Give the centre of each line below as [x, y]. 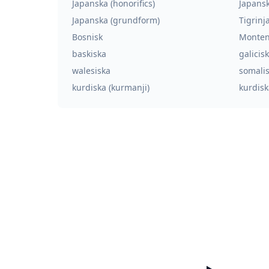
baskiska [89, 54]
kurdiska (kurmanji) [111, 87]
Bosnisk [87, 37]
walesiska [91, 71]
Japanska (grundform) [116, 20]
